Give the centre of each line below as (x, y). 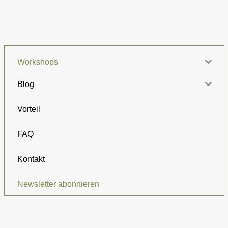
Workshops (37, 62)
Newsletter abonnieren (58, 184)
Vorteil (28, 109)
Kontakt (31, 159)
